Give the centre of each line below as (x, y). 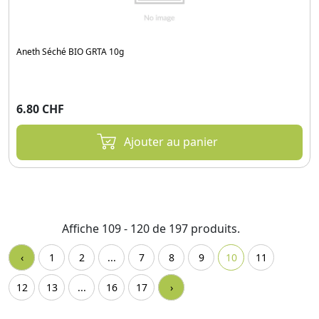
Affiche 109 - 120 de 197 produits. (151, 228)
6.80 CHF (40, 109)
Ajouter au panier (171, 141)
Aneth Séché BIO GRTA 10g (70, 51)
